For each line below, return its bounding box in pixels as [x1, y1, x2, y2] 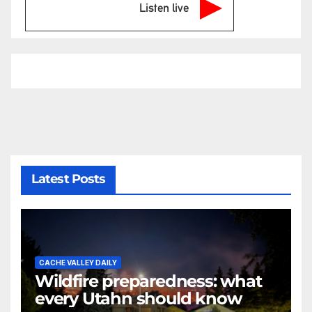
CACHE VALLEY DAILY [39, 258, 117, 267]
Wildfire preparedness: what [35, 270, 262, 291]
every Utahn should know [35, 288, 242, 309]
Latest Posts [31, 171, 106, 187]
